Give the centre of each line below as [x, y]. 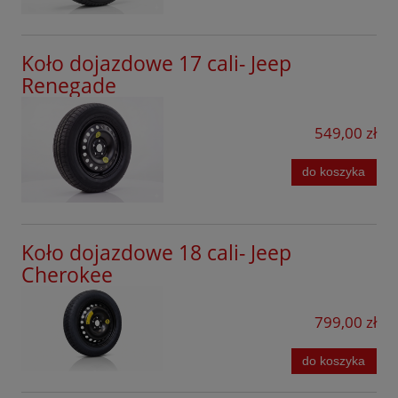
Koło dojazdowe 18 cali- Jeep [156, 252]
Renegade [69, 85]
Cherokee [67, 274]
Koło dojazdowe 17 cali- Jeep [156, 63]
